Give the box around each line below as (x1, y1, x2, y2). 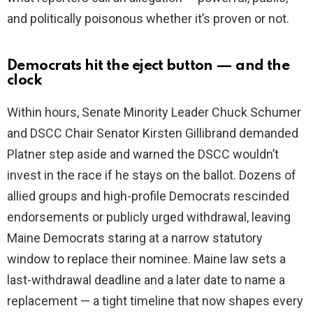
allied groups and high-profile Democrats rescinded (7, 189, 289, 204)
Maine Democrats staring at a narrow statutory (7, 231, 263, 246)
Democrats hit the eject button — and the (7, 59, 290, 74)
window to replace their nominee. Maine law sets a (7, 252, 286, 267)
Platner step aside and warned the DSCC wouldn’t (7, 147, 279, 162)
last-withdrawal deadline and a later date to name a (7, 272, 285, 288)
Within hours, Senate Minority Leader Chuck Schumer (7, 105, 301, 120)
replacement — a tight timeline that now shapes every (7, 293, 303, 309)
